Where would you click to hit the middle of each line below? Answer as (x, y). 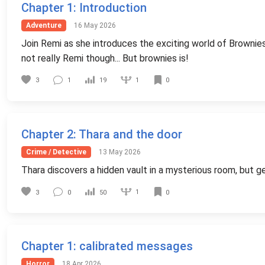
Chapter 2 (47, 134)
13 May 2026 (119, 152)
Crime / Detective (56, 152)
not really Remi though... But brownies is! (105, 59)
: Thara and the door (128, 134)
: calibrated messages (133, 246)
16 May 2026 (95, 25)
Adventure (43, 25)
